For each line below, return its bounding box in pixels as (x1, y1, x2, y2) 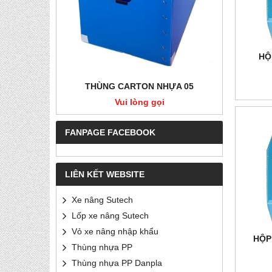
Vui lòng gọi (114, 97, 165, 107)
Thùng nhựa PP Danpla (72, 258, 162, 268)
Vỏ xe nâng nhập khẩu (72, 226, 158, 236)
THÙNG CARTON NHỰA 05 (85, 81, 194, 91)
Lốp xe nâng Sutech (72, 211, 149, 220)
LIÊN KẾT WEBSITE (65, 169, 144, 179)
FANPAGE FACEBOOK (65, 127, 155, 137)
